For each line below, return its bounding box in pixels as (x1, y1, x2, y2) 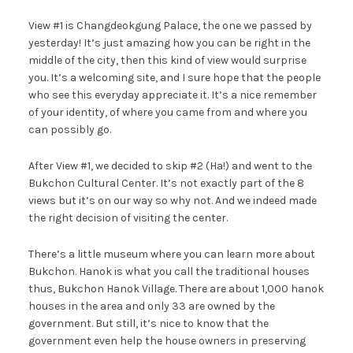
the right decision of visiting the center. (28, 211, 228, 225)
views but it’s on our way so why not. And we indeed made (28, 194, 317, 208)
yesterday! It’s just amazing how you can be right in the (28, 36, 310, 50)
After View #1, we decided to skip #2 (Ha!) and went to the (28, 159, 312, 173)
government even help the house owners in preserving (28, 334, 306, 348)
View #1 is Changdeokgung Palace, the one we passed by (28, 19, 312, 33)
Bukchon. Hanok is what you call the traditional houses (28, 265, 310, 279)
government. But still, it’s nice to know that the (28, 317, 269, 331)
